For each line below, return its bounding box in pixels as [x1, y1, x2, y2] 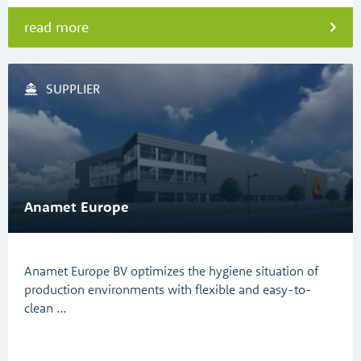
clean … [24, 300, 67, 316]
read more [24, 18, 89, 36]
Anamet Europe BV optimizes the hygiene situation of [24, 263, 318, 279]
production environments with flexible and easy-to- [24, 281, 312, 297]
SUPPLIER [46, 81, 100, 97]
